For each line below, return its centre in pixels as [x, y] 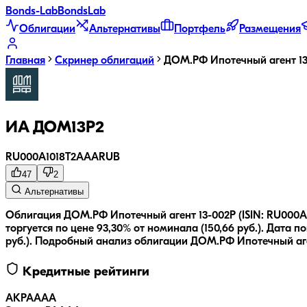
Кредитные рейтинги [84, 272]
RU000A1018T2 [41, 157]
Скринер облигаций [105, 61]
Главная [25, 61]
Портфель [200, 29]
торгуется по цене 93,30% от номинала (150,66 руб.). [135, 229]
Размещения [270, 29]
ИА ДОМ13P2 [55, 128]
